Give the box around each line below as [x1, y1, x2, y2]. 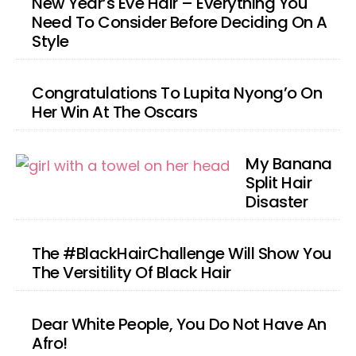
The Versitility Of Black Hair [32, 261, 231, 284]
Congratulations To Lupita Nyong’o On [32, 82, 322, 104]
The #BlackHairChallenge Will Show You [32, 242, 332, 265]
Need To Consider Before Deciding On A [32, 11, 327, 33]
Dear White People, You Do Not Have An [32, 313, 327, 335]
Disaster [246, 191, 308, 213]
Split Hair [246, 172, 311, 194]
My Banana [246, 153, 332, 175]
